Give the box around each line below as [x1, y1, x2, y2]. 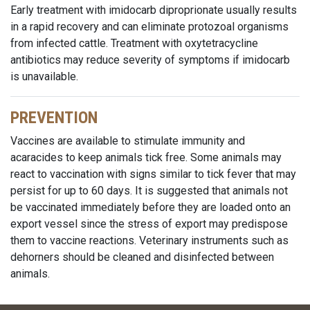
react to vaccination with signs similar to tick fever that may [10, 167, 296, 181]
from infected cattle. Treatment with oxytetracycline [10, 37, 258, 50]
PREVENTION [10, 108, 98, 127]
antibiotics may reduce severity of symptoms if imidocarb [10, 53, 290, 66]
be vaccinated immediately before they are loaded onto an [10, 201, 291, 214]
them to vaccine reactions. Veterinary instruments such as [10, 234, 289, 247]
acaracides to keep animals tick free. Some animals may [10, 151, 282, 164]
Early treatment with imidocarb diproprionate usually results [10, 3, 297, 17]
